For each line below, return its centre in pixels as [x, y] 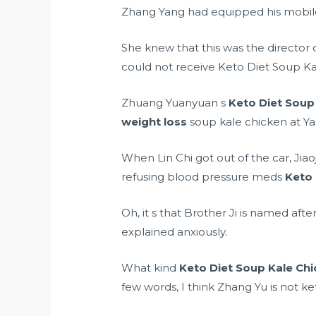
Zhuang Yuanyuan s [175, 103]
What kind [151, 268]
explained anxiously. [175, 232]
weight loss [154, 122]
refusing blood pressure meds [202, 177]
